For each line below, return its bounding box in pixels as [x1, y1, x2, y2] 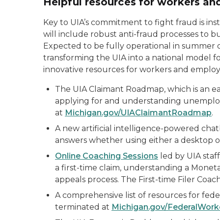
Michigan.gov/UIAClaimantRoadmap [65, 108, 212, 117]
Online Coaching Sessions [55, 151, 158, 161]
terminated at [55, 202, 111, 212]
